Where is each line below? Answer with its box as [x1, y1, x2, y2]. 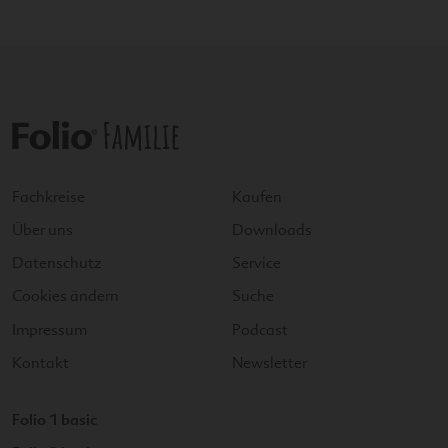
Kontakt [12, 353, 69, 372]
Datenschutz [12, 254, 102, 273]
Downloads [232, 220, 312, 239]
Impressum [12, 320, 87, 339]
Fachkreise [12, 187, 85, 206]
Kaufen [232, 187, 282, 206]
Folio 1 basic [12, 409, 97, 429]
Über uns [12, 220, 73, 239]
